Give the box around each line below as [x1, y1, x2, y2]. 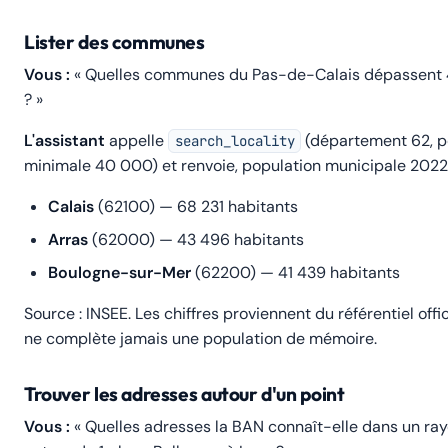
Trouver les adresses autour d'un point [24, 382, 345, 406]
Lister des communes [24, 30, 205, 54]
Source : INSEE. [24, 303, 131, 324]
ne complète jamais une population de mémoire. [24, 328, 377, 349]
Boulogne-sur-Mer [48, 262, 191, 283]
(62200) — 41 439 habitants [191, 262, 400, 283]
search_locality [174, 132, 295, 150]
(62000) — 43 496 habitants [88, 229, 304, 250]
